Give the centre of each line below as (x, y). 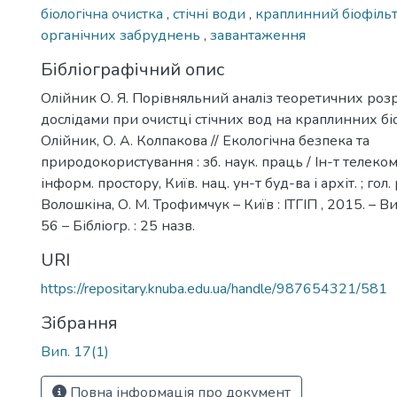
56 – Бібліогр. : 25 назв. (118, 226)
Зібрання (79, 323)
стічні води (211, 14)
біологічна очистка (104, 14)
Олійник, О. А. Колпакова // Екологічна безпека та (205, 141)
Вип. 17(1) (75, 352)
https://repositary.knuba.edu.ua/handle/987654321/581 (214, 289)
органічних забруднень (122, 35)
